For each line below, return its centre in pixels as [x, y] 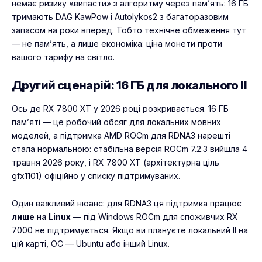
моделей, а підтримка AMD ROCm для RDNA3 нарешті [121, 135]
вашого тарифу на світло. [63, 57]
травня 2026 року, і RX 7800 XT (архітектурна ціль [116, 162]
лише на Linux [41, 216]
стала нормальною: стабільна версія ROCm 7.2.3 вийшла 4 [130, 149]
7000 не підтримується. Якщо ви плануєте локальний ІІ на [130, 230]
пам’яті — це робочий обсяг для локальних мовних [116, 122]
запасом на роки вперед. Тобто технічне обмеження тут [129, 30]
